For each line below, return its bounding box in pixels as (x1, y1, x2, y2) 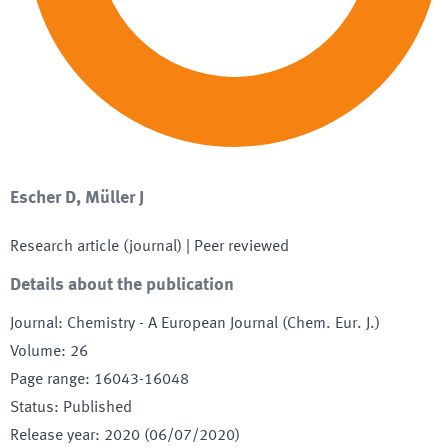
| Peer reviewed (182, 238, 289, 255)
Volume (10, 343, 61, 360)
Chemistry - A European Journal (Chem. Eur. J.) (67, 315, 380, 332)
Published (63, 399, 132, 416)
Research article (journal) (10, 238, 182, 255)
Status (10, 399, 54, 416)
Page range (10, 371, 85, 388)
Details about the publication (10, 275, 234, 294)
